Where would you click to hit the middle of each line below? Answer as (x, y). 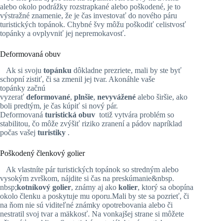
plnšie (84, 97)
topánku (57, 70)
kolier (128, 187)
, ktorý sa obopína (166, 187)
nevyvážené (117, 97)
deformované (48, 97)
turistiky (53, 132)
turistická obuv (71, 114)
